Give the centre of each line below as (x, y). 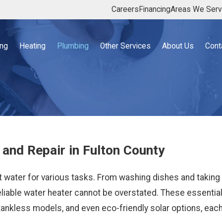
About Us (178, 46)
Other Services (126, 46)
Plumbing (73, 46)
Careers (125, 9)
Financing (155, 9)
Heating (33, 46)
